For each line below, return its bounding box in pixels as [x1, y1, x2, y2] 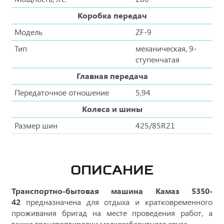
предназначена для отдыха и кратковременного [25, 196, 213, 207]
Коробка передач [77, 10, 147, 21]
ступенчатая [135, 54, 179, 65]
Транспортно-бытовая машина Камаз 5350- [11, 185, 212, 196]
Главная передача [76, 70, 148, 81]
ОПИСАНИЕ [70, 162, 153, 178]
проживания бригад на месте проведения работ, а [11, 207, 212, 218]
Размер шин [14, 120, 57, 131]
